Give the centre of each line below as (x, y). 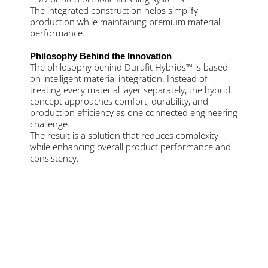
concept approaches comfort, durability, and (119, 101)
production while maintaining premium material (125, 21)
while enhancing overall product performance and (130, 146)
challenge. (50, 124)
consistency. (54, 158)
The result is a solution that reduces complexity (124, 135)
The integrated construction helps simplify (114, 10)
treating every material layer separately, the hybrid (130, 89)
